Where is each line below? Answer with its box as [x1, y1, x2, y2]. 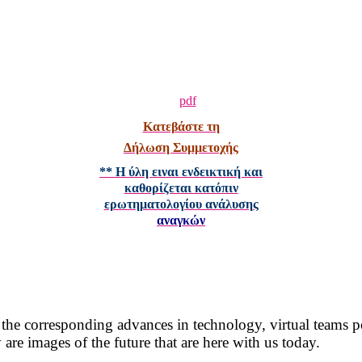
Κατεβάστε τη [142, 119, 220, 133]
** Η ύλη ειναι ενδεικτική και [99, 164, 263, 179]
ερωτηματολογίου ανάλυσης [103, 196, 259, 211]
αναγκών [157, 213, 205, 227]
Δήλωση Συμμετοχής [124, 140, 238, 154]
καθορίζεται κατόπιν [124, 180, 238, 195]
